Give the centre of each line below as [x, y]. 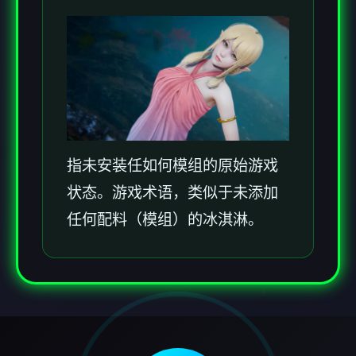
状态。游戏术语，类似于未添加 [172, 193]
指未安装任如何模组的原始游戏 [172, 166]
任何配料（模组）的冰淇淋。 [165, 220]
